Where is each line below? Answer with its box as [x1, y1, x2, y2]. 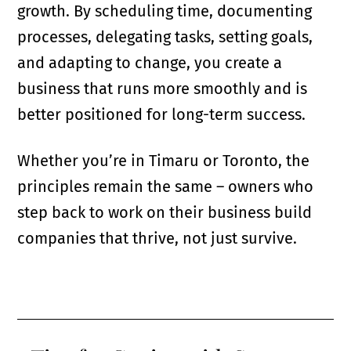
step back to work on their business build [17, 203, 313, 223]
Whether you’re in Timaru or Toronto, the [17, 151, 310, 171]
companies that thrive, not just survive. [17, 229, 298, 248]
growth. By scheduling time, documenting [17, 2, 313, 21]
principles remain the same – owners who [17, 177, 314, 197]
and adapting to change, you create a [17, 53, 283, 73]
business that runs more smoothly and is [17, 79, 308, 99]
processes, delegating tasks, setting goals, [17, 27, 313, 47]
